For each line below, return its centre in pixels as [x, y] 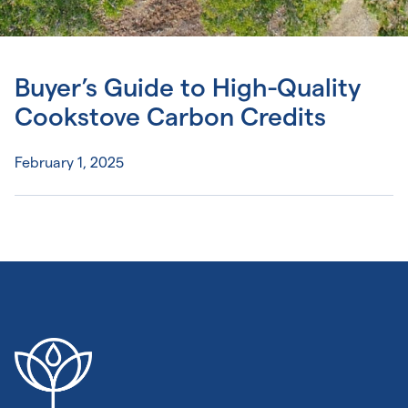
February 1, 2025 [69, 163]
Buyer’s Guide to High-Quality [188, 87]
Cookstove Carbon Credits [170, 117]
